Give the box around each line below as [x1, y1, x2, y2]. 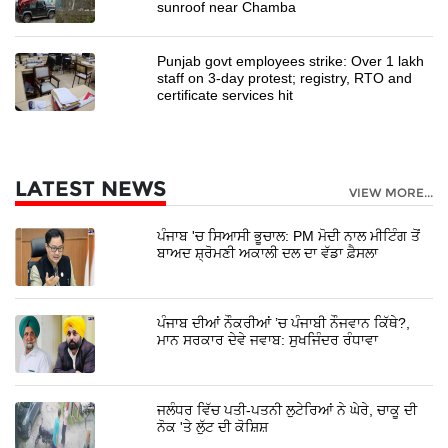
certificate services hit [157, 86, 294, 103]
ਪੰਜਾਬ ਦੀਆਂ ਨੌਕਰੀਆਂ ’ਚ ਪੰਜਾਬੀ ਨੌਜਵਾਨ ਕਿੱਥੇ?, [157, 314, 411, 331]
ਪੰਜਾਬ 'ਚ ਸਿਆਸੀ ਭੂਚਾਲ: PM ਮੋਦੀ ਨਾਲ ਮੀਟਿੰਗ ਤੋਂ [157, 227, 421, 244]
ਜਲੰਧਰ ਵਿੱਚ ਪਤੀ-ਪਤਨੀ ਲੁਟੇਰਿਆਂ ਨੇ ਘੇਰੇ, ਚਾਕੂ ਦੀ [157, 401, 418, 418]
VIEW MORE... [349, 184, 433, 200]
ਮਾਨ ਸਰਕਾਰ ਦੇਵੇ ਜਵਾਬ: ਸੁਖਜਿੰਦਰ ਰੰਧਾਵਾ [157, 331, 379, 348]
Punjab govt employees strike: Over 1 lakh [157, 52, 425, 69]
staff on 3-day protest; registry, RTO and [157, 69, 413, 86]
